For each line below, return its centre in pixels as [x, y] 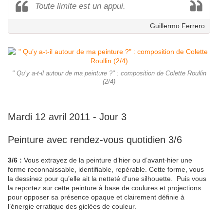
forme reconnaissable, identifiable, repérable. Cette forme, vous [106, 170]
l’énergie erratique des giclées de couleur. [72, 207]
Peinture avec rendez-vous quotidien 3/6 [95, 140]
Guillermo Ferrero [177, 26]
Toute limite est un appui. [80, 6]
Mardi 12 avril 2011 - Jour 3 [67, 117]
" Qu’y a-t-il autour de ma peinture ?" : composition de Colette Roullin [109, 74]
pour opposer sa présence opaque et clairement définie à [96, 197]
